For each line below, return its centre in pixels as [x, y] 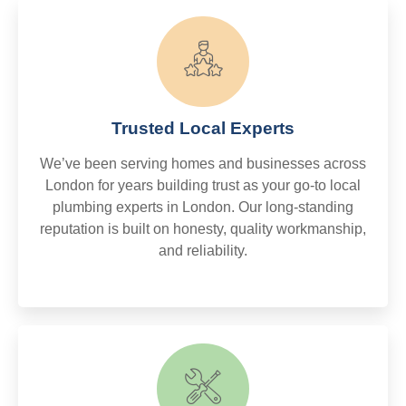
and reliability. [203, 250]
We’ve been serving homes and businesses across [203, 163]
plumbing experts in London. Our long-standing [203, 207]
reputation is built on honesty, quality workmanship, [203, 228]
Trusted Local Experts [203, 128]
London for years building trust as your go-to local [203, 185]
